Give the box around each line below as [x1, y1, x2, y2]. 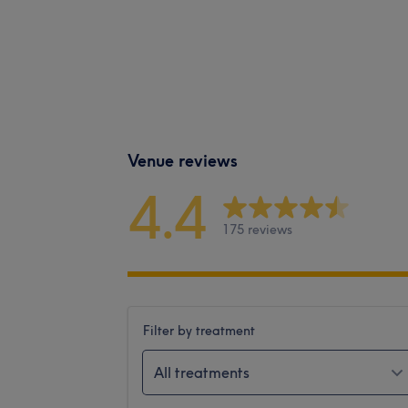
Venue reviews [127, 149, 238, 171]
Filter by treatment [143, 321, 255, 339]
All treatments [154, 362, 250, 382]
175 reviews [222, 221, 292, 239]
